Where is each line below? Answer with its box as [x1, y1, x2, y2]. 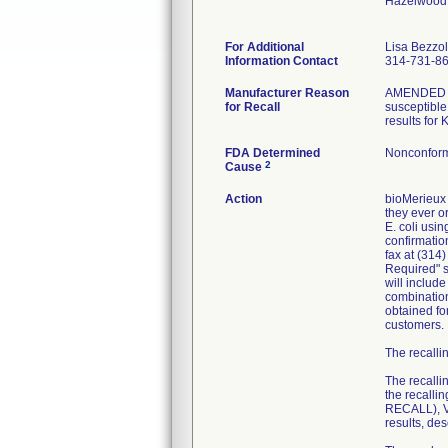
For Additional [225, 40, 304, 54]
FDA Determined [225, 146, 320, 160]
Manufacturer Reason [225, 86, 349, 100]
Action [225, 192, 262, 206]
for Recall [225, 100, 280, 114]
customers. [385, 318, 444, 332]
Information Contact [225, 54, 338, 68]
